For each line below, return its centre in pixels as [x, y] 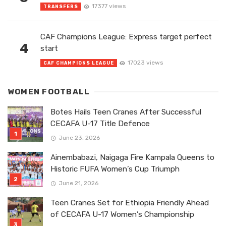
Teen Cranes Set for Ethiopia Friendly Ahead [130, 203]
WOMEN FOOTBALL [49, 92]
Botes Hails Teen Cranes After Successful [126, 112]
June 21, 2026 [78, 183]
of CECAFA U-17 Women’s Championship [122, 215]
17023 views [145, 62]
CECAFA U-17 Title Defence [100, 124]
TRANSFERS [61, 6]
